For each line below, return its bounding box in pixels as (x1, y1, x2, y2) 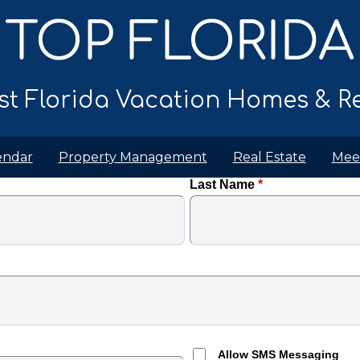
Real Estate (232, 149, 306, 165)
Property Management (58, 149, 207, 165)
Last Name (190, 178, 258, 191)
